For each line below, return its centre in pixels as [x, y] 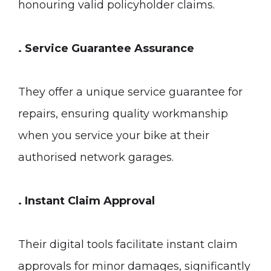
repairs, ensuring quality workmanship [123, 114]
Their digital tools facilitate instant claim [128, 244]
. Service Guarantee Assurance [106, 48]
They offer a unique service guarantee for [130, 92]
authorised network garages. [96, 157]
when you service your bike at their [114, 135]
